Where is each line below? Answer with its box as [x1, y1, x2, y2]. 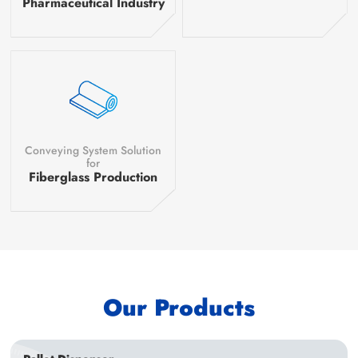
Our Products [102, 291, 255, 325]
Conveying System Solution [25, 142, 162, 159]
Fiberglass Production [29, 168, 158, 187]
